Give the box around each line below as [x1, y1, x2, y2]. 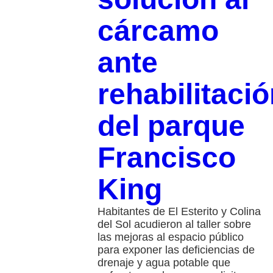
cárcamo [97, 15, 219, 48]
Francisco [97, 141, 236, 174]
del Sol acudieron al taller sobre [97, 218, 251, 231]
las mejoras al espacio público [97, 231, 244, 244]
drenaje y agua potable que [97, 257, 230, 269]
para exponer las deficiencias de [97, 244, 255, 257]
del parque [97, 110, 245, 143]
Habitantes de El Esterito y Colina [97, 205, 261, 218]
